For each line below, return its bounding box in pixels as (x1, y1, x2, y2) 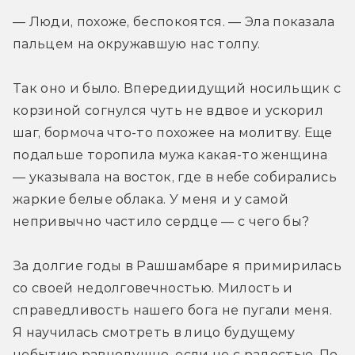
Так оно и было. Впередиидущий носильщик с (13, 80, 342, 96)
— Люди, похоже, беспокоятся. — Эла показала (13, 13, 335, 29)
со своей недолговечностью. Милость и (13, 280, 293, 296)
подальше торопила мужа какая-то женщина (13, 147, 328, 162)
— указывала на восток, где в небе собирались (13, 169, 338, 185)
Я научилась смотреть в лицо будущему (13, 324, 296, 340)
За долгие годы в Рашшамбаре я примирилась (13, 258, 342, 273)
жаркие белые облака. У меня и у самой (13, 191, 288, 207)
